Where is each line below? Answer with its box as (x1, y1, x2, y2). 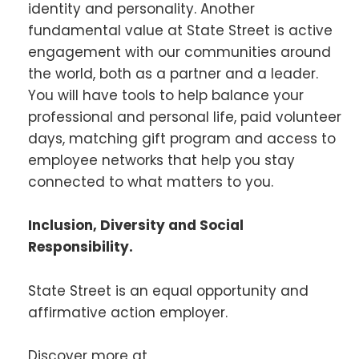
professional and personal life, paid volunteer (28, 107, 341, 127)
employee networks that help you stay (28, 151, 295, 171)
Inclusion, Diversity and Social (28, 216, 244, 236)
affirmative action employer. (28, 302, 228, 322)
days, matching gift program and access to (28, 129, 336, 149)
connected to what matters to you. (28, 172, 273, 192)
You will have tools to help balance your (28, 86, 304, 106)
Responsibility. (28, 237, 133, 257)
